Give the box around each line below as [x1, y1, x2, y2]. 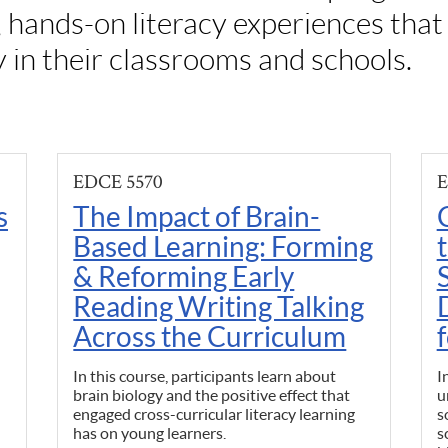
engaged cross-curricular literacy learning [73, 404, 356, 424]
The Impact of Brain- [73, 199, 321, 234]
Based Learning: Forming [73, 229, 374, 264]
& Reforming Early [73, 259, 295, 294]
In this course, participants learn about [73, 366, 337, 386]
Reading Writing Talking [73, 289, 365, 324]
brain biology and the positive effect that [73, 385, 351, 405]
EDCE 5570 [73, 168, 163, 195]
